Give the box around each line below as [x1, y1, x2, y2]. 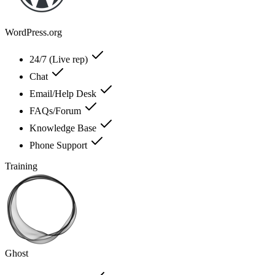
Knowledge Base [29, 122, 99, 133]
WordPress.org [5, 26, 62, 37]
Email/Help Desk [29, 88, 99, 99]
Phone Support [29, 139, 90, 150]
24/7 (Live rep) [29, 53, 90, 64]
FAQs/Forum [29, 105, 83, 116]
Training [5, 160, 37, 171]
